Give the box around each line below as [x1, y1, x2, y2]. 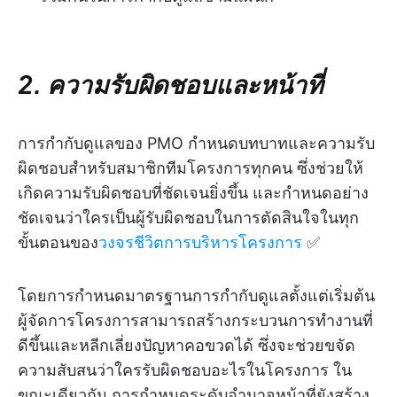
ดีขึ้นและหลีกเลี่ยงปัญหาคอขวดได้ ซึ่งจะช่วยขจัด [18, 336, 355, 355]
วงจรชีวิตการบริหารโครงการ [98, 233, 302, 253]
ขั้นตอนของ [18, 233, 98, 253]
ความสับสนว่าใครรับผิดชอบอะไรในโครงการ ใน [18, 361, 352, 380]
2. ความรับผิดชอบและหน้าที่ [18, 68, 323, 100]
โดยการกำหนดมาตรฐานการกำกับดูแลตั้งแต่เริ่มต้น [18, 286, 375, 306]
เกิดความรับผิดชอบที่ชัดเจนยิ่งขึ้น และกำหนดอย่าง [18, 183, 369, 203]
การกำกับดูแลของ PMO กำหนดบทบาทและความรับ [18, 134, 375, 153]
